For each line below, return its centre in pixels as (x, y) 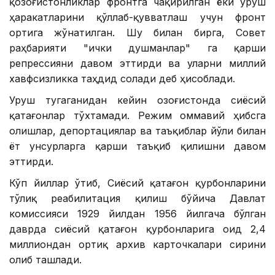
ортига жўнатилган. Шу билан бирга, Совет (137, 33)
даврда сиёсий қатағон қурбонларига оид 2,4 (137, 229)
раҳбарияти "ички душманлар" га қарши (137, 48)
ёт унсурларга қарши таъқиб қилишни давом (137, 146)
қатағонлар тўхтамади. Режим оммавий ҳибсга (137, 116)
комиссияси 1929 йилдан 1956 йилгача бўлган (137, 214)
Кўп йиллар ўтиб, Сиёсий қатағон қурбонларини (137, 183)
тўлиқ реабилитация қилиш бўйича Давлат (137, 199)
